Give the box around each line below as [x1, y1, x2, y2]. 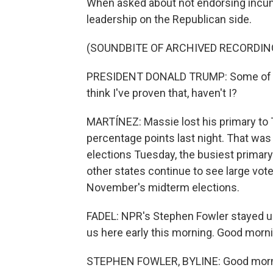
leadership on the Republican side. [87, 13, 252, 26]
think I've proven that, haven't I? [87, 87, 237, 99]
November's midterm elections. [87, 181, 239, 194]
